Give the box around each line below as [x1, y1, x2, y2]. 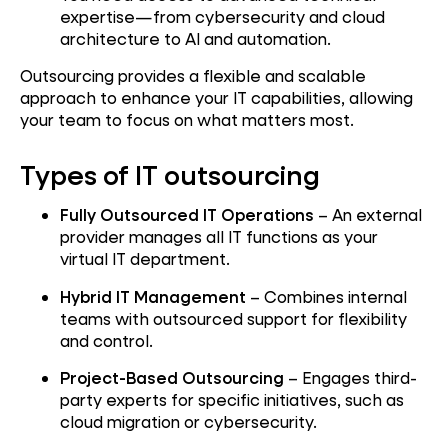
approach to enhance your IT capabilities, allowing [20, 87, 413, 109]
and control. [60, 329, 153, 351]
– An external [314, 204, 422, 226]
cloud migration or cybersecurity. [60, 411, 317, 433]
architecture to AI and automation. [60, 27, 331, 49]
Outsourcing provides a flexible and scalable [20, 65, 366, 87]
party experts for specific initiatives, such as [60, 389, 404, 411]
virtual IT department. [60, 248, 230, 270]
